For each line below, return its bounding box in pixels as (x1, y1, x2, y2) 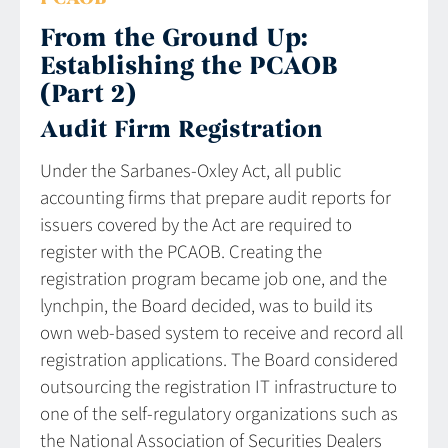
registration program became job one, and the (40, 266, 387, 294)
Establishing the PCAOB (40, 50, 338, 84)
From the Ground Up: (40, 22, 307, 56)
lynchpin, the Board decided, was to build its (40, 293, 373, 321)
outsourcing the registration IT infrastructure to (40, 374, 397, 402)
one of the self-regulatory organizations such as (40, 401, 398, 429)
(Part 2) (40, 78, 136, 112)
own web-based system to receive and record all (40, 320, 403, 348)
